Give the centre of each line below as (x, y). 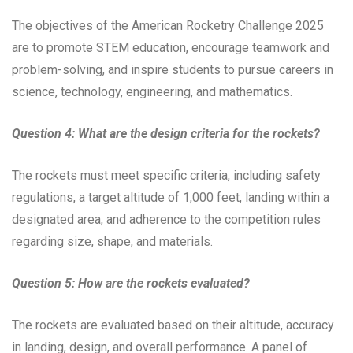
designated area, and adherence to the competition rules (166, 219)
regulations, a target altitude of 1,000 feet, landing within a (171, 197)
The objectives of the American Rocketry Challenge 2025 (168, 25)
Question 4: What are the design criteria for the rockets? (166, 133)
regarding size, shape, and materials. (112, 241)
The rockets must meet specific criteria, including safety (166, 175)
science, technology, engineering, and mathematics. (152, 91)
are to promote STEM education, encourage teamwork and (171, 47)
